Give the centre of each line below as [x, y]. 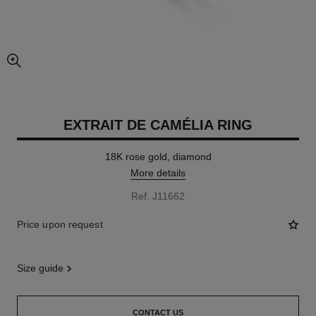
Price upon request [60, 224]
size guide [43, 268]
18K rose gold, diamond [158, 157]
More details [158, 173]
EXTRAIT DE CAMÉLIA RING [158, 125]
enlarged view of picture [59, 67]
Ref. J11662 [158, 196]
